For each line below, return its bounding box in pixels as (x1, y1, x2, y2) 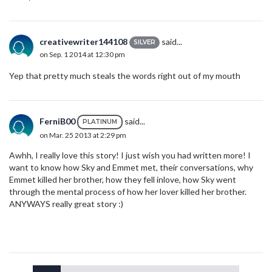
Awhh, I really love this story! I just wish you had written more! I (9, 150, 251, 161)
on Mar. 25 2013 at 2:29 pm (39, 131, 126, 140)
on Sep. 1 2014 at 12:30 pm (39, 50, 125, 59)
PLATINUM (83, 118, 117, 126)
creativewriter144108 (39, 36, 127, 47)
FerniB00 (39, 115, 75, 126)
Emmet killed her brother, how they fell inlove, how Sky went (9, 174, 236, 185)
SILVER (134, 38, 155, 47)
